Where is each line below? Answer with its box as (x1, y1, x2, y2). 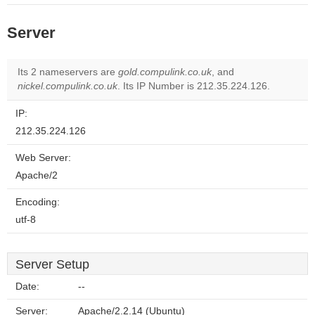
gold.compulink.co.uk (118, 67, 212, 77)
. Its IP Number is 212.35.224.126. (117, 81, 270, 91)
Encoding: (15, 197, 60, 207)
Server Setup (15, 257, 89, 271)
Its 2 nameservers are (18, 67, 118, 77)
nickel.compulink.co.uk (18, 81, 117, 91)
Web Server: (15, 153, 71, 163)
